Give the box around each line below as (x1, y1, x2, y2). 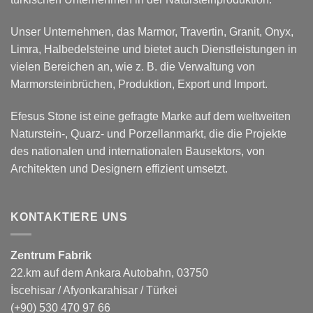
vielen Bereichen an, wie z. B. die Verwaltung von (10, 60, 255, 73)
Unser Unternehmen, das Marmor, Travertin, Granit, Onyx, (10, 25, 293, 38)
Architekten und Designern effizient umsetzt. (10, 162, 228, 175)
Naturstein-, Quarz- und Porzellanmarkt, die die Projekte (10, 127, 286, 140)
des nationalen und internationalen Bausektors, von (10, 145, 265, 157)
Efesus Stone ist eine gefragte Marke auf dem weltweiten (10, 110, 291, 122)
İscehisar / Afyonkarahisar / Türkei (10, 284, 177, 296)
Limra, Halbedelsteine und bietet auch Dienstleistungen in (10, 43, 297, 55)
